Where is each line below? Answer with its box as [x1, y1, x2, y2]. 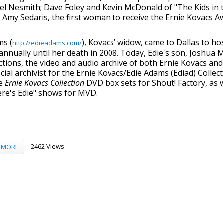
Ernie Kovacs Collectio [5, 77, 80, 88]
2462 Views [30, 141, 64, 151]
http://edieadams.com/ [12, 38, 82, 47]
